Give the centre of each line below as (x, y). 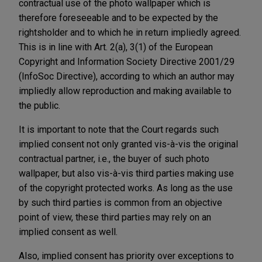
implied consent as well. (68, 232)
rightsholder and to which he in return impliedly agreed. (130, 32)
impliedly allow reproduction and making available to (125, 91)
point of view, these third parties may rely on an (115, 217)
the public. (39, 105)
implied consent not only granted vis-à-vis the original (128, 144)
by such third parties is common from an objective (120, 202)
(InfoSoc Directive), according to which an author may (127, 76)
